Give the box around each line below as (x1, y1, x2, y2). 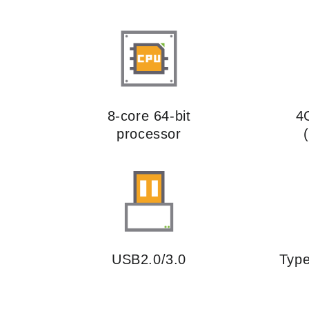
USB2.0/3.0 (112, 252, 186, 267)
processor (117, 126, 181, 141)
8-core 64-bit (107, 108, 191, 123)
